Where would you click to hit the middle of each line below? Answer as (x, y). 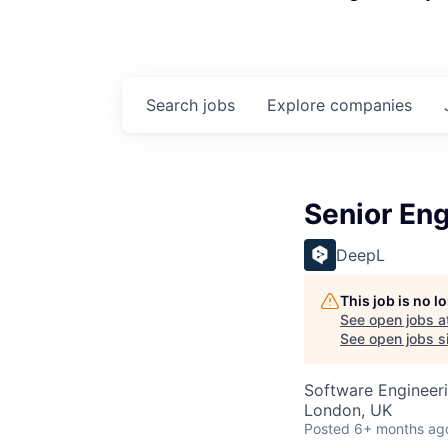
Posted (327, 428)
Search (174, 105)
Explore (298, 105)
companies (371, 105)
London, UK (348, 410)
